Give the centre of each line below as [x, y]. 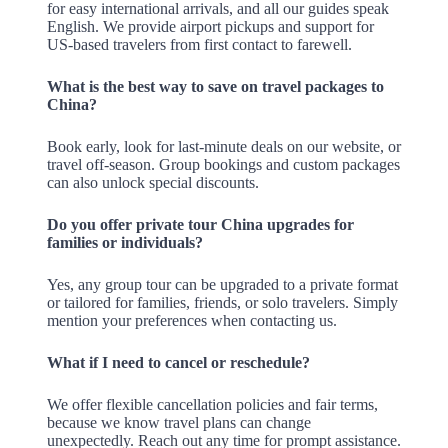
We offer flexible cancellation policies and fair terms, [212, 405]
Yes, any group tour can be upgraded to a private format [222, 285]
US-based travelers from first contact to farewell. [199, 45]
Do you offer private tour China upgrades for [200, 225]
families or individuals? [124, 243]
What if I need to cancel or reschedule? [178, 363]
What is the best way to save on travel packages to [215, 87]
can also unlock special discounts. [152, 183]
